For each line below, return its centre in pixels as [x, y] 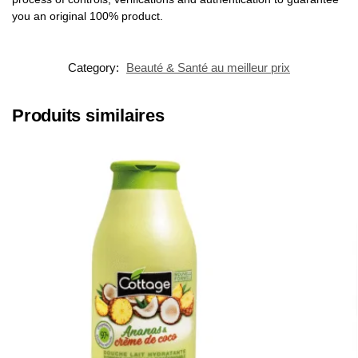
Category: [95, 68]
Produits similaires [88, 116]
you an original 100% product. [88, 16]
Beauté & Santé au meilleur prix [208, 68]
